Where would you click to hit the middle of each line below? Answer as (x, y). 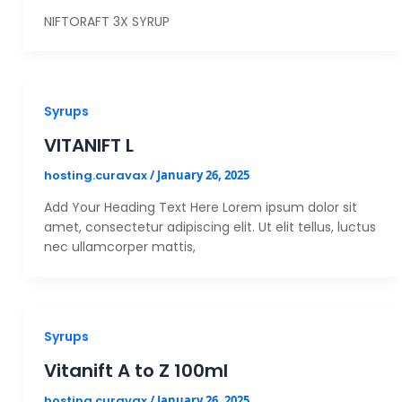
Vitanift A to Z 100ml (136, 371)
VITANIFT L (89, 145)
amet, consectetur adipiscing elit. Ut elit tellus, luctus (210, 227)
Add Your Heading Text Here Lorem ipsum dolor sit (201, 208)
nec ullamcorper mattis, (120, 247)
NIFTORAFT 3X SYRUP (107, 21)
